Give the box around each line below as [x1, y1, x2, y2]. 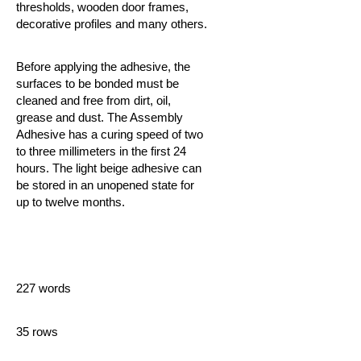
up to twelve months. [16, 195, 125, 209]
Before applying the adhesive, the [16, 60, 190, 73]
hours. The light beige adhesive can [16, 161, 201, 175]
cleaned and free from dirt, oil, [16, 93, 171, 107]
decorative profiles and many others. [16, 17, 207, 31]
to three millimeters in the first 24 [16, 144, 186, 158]
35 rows [16, 325, 58, 338]
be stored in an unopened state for [16, 178, 194, 192]
